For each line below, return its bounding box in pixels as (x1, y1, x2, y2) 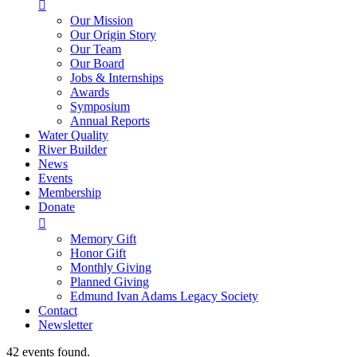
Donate (38, 200, 75, 214)
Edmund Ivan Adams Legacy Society (70, 289, 258, 303)
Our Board (70, 57, 124, 70)
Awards (70, 85, 109, 99)
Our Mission (70, 14, 133, 27)
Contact (38, 304, 77, 317)
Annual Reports (70, 114, 150, 127)
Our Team (70, 42, 121, 56)
